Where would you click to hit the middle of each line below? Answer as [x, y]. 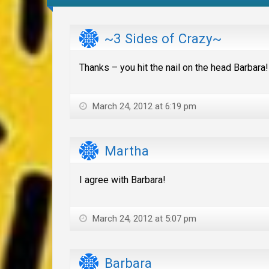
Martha [127, 151]
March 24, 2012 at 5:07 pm [143, 218]
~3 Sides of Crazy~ [163, 38]
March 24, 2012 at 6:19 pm [143, 106]
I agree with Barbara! [122, 180]
